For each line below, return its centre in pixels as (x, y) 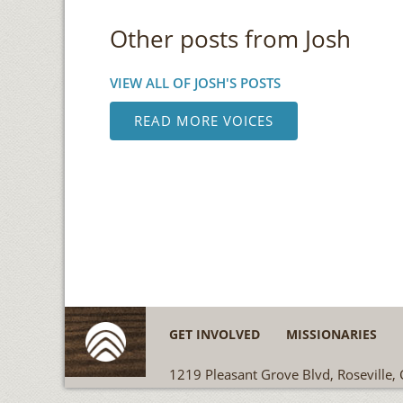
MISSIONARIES (331, 334)
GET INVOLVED (214, 334)
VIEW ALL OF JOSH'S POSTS (196, 83)
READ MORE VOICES (204, 121)
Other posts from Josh (231, 39)
